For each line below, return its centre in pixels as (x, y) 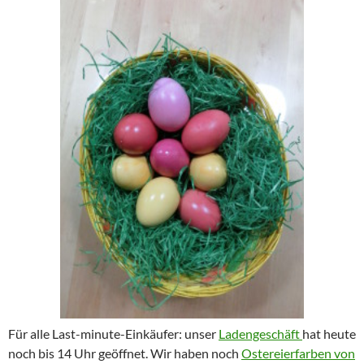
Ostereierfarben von (298, 353)
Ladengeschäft (260, 334)
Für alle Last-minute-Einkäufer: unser (113, 334)
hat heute (329, 334)
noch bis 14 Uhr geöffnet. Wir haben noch (125, 353)
